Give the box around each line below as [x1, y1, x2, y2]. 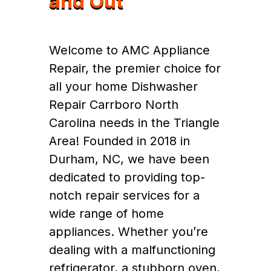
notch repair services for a [48, 188, 200, 203]
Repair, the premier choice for [48, 61, 221, 76]
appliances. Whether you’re [48, 224, 208, 240]
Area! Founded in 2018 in [48, 134, 190, 149]
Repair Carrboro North [48, 97, 178, 113]
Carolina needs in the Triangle [48, 116, 220, 131]
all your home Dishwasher [48, 79, 198, 94]
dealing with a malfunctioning [48, 243, 215, 258]
